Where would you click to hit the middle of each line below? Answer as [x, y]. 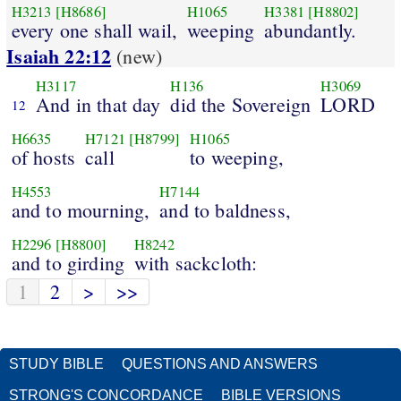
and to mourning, [81, 209]
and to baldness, [225, 209]
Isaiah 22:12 [59, 56]
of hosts [43, 157]
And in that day [98, 104]
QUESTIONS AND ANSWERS [220, 363]
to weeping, [237, 157]
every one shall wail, [94, 30]
